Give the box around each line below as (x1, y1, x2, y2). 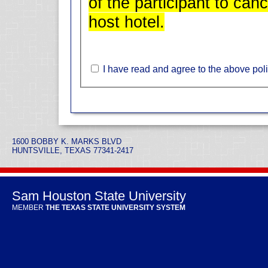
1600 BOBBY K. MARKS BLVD (12, 137, 121, 147)
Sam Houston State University (12, 188, 186, 204)
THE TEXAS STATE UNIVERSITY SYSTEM (45, 204, 185, 212)
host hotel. (89, 13, 165, 32)
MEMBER (12, 204, 45, 212)
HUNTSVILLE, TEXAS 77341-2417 (12, 146, 133, 156)
